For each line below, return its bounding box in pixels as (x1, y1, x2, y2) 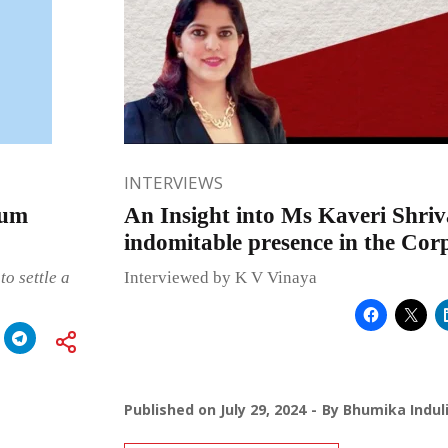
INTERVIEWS (123, 170, 223, 194)
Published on (123, 399, 220, 419)
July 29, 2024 (219, 399, 306, 419)
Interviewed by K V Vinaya (123, 267, 317, 287)
